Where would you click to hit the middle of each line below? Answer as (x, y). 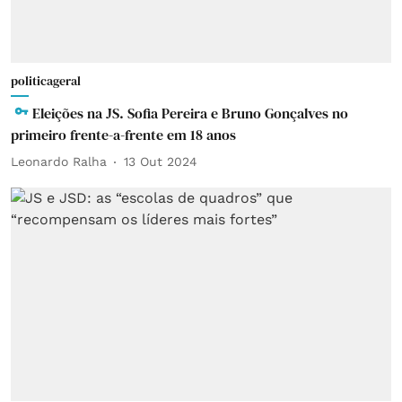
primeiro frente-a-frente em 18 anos (123, 134)
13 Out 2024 (161, 162)
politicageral (46, 80)
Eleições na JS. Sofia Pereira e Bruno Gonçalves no (190, 113)
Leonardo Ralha (59, 162)
